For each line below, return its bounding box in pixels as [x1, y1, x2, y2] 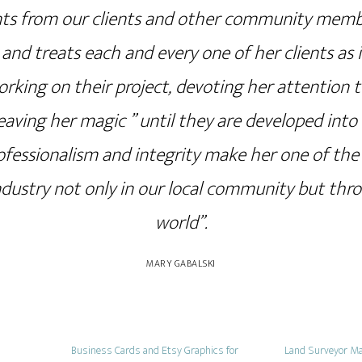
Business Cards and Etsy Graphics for [71, 341, 238, 360]
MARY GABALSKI [146, 255, 216, 271]
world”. [155, 207, 207, 239]
